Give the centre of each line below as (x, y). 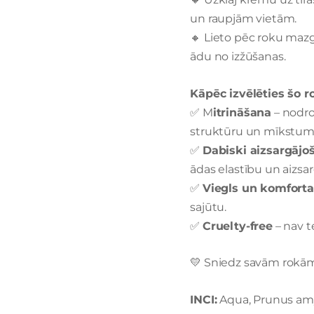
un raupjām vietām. (244, 19)
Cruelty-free (237, 226)
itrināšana (242, 112)
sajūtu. (209, 207)
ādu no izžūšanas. (238, 57)
